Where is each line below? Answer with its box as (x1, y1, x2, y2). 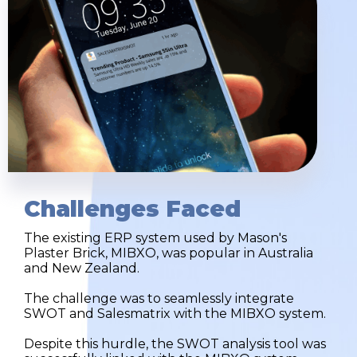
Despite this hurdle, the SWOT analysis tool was (24, 335, 326, 351)
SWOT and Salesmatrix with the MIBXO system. (24, 305, 326, 321)
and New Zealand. (24, 260, 139, 276)
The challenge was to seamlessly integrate (24, 290, 294, 306)
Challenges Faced (24, 194, 241, 222)
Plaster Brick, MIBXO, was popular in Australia (24, 245, 313, 261)
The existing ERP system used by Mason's (24, 229, 287, 245)
